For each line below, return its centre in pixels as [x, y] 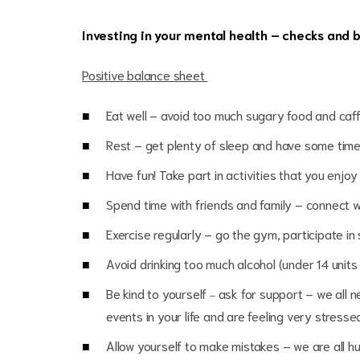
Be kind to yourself [158, 293]
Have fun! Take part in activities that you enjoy [232, 174]
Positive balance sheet [145, 74]
